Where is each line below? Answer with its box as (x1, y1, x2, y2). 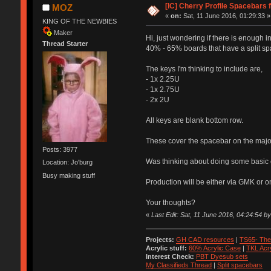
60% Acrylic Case (188, 244, 241, 252)
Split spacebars (217, 261, 263, 269)
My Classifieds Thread (145, 261, 212, 269)
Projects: (145, 236, 174, 244)
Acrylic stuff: (145, 244, 187, 252)
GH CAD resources (175, 236, 234, 244)
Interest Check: (145, 253, 194, 261)
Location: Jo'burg (42, 158, 93, 166)
